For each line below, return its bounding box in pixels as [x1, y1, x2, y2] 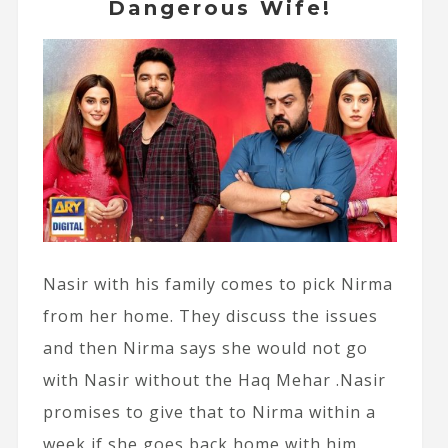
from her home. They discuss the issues [42, 304, 378, 327]
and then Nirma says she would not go [42, 336, 368, 359]
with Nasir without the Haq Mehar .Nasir [42, 368, 386, 391]
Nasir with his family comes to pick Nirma [42, 272, 393, 295]
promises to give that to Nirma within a [42, 400, 376, 423]
